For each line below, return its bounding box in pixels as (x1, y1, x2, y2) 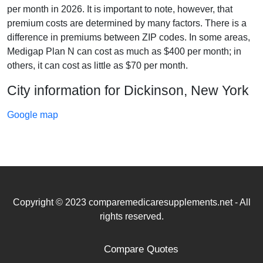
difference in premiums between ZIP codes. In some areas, (7, 32, 250, 42)
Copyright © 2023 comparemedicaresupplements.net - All (12, 197, 251, 207)
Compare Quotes (103, 243, 178, 255)
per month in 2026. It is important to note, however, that (7, 4, 232, 14)
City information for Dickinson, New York (7, 82, 249, 98)
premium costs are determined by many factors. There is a (7, 18, 247, 28)
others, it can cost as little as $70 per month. (7, 60, 188, 70)
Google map (7, 109, 58, 120)
